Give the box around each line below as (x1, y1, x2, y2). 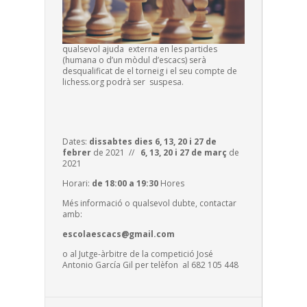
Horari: (62, 177, 92, 189)
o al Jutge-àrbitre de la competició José (62, 247, 213, 260)
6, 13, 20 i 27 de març (140, 146, 227, 158)
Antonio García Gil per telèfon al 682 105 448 (62, 258, 241, 271)
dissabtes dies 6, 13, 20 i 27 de (88, 135, 217, 147)
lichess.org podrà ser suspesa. (62, 75, 184, 88)
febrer (62, 146, 91, 158)
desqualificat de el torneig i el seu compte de (62, 64, 237, 77)
